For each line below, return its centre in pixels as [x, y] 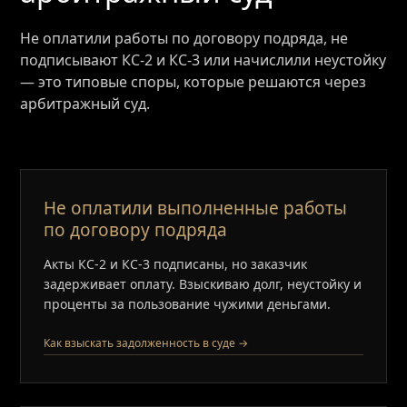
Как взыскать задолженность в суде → [146, 343]
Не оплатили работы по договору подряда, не [184, 38]
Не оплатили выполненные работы [196, 208]
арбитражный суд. [85, 104]
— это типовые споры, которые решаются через [194, 82]
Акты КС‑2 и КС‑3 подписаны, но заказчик [176, 264]
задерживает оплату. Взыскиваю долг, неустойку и [203, 284]
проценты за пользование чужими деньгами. [188, 304]
